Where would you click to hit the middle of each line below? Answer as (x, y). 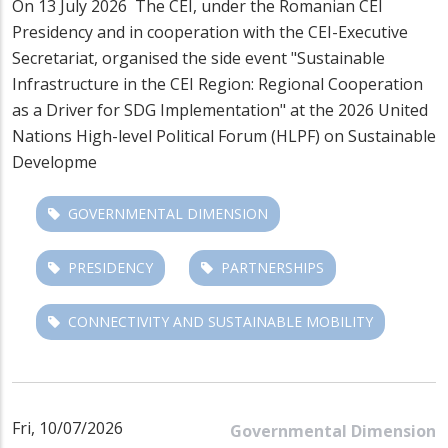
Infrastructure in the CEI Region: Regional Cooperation (217, 83)
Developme (54, 161)
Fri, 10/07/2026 (67, 427)
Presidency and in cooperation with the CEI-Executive (210, 31)
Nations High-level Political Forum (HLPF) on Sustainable (224, 135)
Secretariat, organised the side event (151, 57)
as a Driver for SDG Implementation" (149, 109)
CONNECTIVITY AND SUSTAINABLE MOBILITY (220, 321)
